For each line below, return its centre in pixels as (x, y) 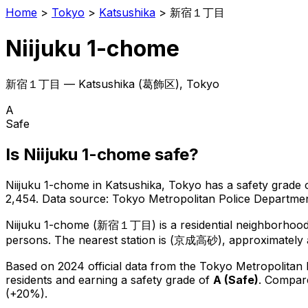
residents (29, 279)
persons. (28, 240)
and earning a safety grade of (134, 279)
